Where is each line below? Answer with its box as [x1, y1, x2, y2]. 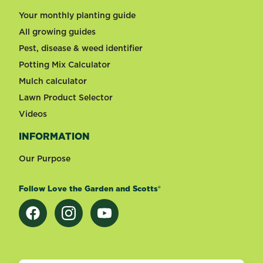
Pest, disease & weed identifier [19, 42, 143, 55]
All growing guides [19, 26, 96, 38]
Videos [19, 108, 47, 120]
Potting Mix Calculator [19, 59, 110, 71]
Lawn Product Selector [19, 92, 113, 104]
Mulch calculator [19, 75, 87, 87]
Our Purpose [19, 153, 70, 165]
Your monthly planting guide [19, 9, 136, 22]
